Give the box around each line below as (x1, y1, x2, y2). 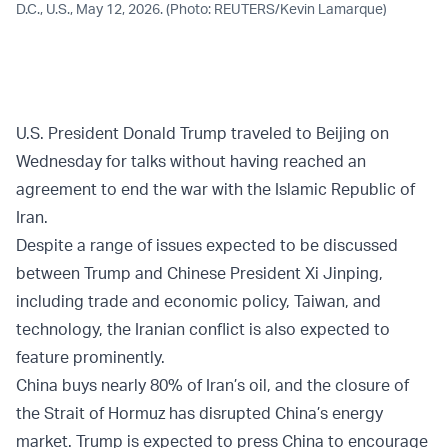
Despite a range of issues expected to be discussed (16, 235, 398, 256)
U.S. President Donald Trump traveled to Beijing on (16, 123, 389, 144)
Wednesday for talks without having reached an (16, 151, 366, 172)
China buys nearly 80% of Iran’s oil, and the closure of (16, 375, 409, 396)
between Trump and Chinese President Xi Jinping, (16, 263, 383, 284)
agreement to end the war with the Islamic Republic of (16, 179, 415, 200)
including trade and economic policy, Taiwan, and (16, 291, 381, 312)
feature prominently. (16, 347, 165, 368)
